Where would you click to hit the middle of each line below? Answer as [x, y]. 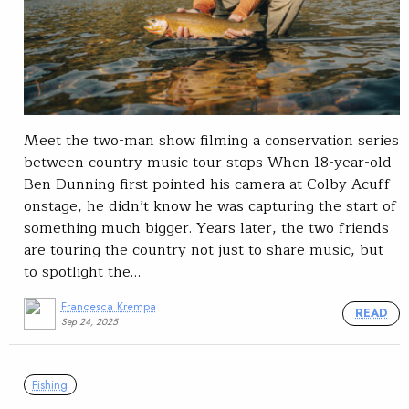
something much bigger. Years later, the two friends [206, 229]
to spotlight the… [82, 273]
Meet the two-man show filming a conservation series [211, 141]
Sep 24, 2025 [89, 321]
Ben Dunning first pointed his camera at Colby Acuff [207, 185]
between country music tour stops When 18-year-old [208, 163]
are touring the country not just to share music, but [204, 251]
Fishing [50, 384]
